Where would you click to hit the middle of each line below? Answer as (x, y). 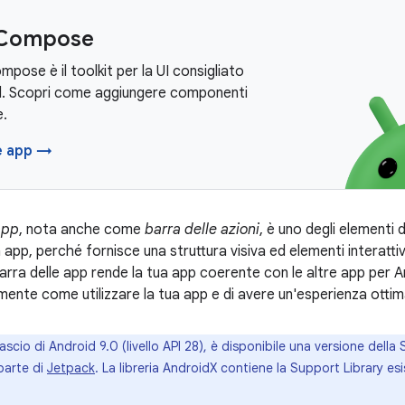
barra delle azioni (202, 230)
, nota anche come (82, 230)
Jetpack (71, 368)
